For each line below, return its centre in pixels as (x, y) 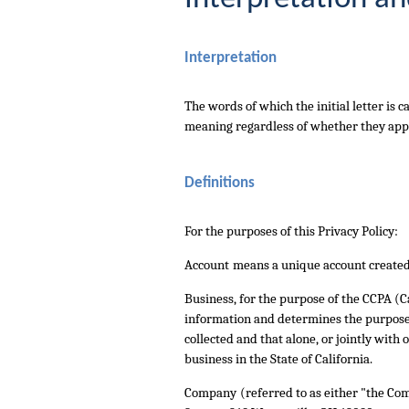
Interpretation (231, 58)
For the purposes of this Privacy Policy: (291, 231)
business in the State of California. (278, 359)
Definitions (220, 184)
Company (210, 393)
